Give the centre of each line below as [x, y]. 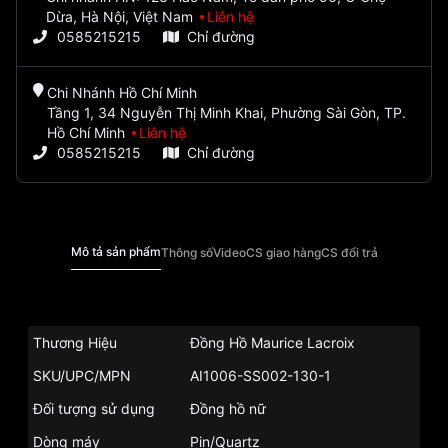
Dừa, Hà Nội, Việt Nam [121, 17]
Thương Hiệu [75, 343]
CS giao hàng [283, 252]
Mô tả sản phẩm [115, 252]
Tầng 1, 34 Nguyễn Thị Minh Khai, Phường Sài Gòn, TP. [226, 113]
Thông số [186, 252]
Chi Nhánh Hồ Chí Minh [121, 93]
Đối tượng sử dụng [94, 409]
